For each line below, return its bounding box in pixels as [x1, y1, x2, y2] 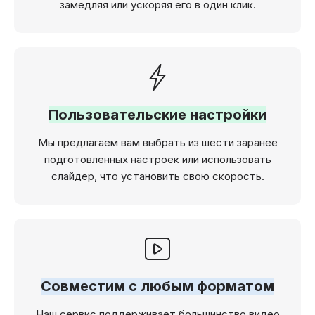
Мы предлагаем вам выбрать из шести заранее [37, 135, 278, 149]
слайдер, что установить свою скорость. [51, 169, 264, 183]
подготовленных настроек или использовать [44, 152, 271, 166]
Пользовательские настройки [49, 105, 266, 123]
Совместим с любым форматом [41, 277, 274, 295]
